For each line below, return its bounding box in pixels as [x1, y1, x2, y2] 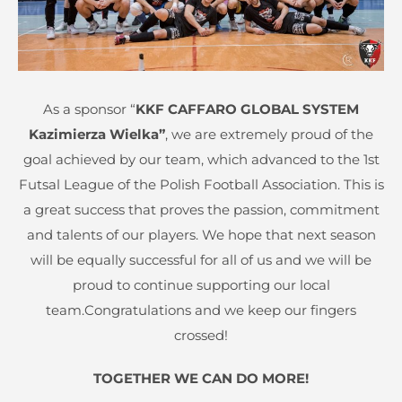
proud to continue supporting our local [72, 275, 330, 293]
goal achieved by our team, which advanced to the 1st [22, 150, 380, 168]
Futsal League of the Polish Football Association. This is [18, 175, 384, 193]
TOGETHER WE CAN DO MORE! [93, 369, 309, 387]
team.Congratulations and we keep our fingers [46, 301, 356, 319]
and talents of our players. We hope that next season [26, 225, 376, 243]
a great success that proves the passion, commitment [22, 200, 380, 218]
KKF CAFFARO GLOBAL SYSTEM [135, 100, 359, 118]
